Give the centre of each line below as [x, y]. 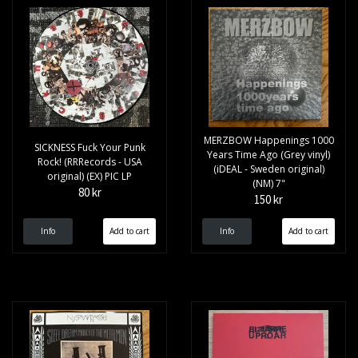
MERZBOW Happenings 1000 [268, 141]
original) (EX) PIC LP [89, 177]
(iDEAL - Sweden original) [268, 169]
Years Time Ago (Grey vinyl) [268, 155]
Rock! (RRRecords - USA [89, 162]
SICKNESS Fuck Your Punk [89, 148]
